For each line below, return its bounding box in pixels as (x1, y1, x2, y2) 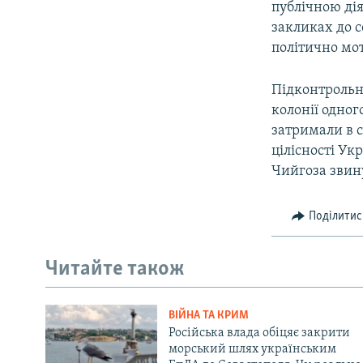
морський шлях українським (168, 342, 336, 356)
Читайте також (45, 258, 185, 281)
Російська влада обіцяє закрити (168, 326, 350, 340)
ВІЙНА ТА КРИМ (168, 309, 249, 322)
